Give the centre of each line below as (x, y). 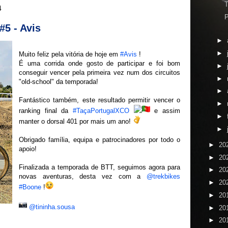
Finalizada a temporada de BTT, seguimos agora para (99, 167)
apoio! (28, 149)
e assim (165, 111)
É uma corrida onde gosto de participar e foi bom (99, 63)
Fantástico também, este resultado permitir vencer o (99, 100)
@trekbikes (163, 176)
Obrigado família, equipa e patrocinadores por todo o (99, 140)
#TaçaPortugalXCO (101, 111)
